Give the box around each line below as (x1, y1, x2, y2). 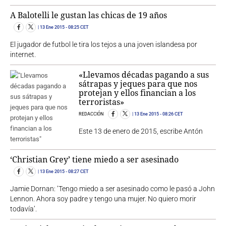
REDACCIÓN (79, 111, 105, 117)
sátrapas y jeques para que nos (79, 78, 198, 90)
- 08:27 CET (65, 169, 89, 175)
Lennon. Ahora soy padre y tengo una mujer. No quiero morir (10, 195, 196, 203)
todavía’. (10, 205, 37, 213)
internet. (10, 50, 36, 59)
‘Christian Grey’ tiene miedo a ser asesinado (10, 154, 179, 165)
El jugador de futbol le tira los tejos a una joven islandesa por (10, 40, 197, 49)
